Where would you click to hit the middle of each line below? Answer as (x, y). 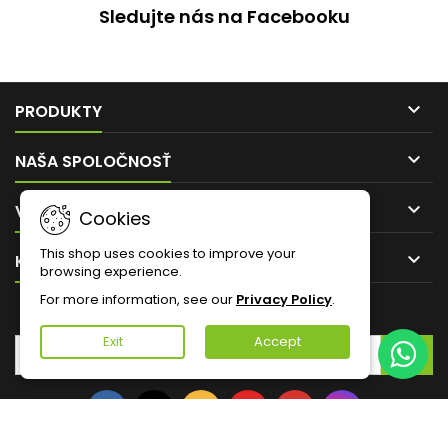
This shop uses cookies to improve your (168, 253)
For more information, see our (138, 299)
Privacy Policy (284, 299)
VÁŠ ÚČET (53, 211)
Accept (277, 341)
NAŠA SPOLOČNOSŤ (93, 161)
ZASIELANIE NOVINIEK (224, 313)
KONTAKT (53, 261)
